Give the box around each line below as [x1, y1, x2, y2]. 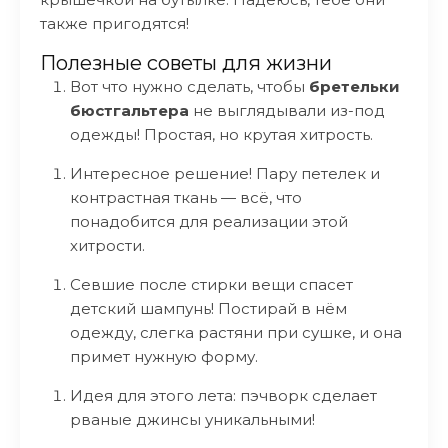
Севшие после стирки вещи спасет [70, 275, 353, 294]
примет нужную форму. [70, 347, 258, 366]
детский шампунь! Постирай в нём [70, 299, 347, 318]
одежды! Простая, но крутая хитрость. [70, 125, 373, 144]
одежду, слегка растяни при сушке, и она [70, 323, 402, 342]
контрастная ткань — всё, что [70, 188, 302, 207]
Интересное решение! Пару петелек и [70, 164, 380, 183]
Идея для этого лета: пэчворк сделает [70, 386, 377, 405]
